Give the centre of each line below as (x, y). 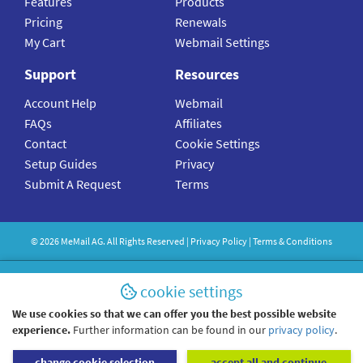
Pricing (43, 22)
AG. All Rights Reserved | (140, 241)
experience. (41, 330)
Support (50, 75)
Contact (45, 144)
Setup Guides (61, 164)
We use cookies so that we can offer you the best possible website (174, 314)
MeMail (75, 241)
